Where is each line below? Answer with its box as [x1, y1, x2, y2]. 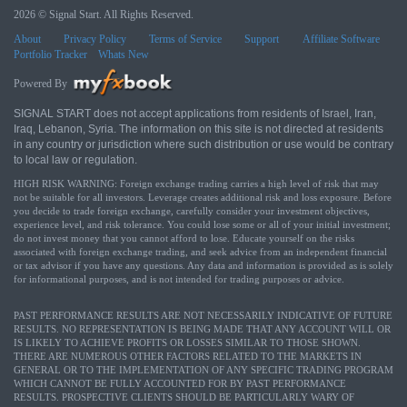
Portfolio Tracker [14, 48, 87, 61]
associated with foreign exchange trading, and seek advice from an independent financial [14, 246, 387, 258]
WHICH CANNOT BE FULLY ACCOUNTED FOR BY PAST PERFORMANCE [14, 378, 346, 390]
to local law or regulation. [14, 154, 137, 167]
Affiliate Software [302, 33, 380, 45]
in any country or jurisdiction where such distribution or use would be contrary [14, 138, 393, 152]
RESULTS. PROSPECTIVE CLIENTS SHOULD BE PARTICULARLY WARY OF [14, 392, 354, 403]
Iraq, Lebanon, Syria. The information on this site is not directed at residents [14, 123, 383, 136]
